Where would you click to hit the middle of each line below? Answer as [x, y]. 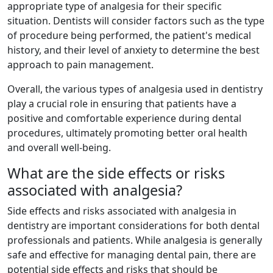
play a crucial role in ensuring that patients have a [122, 104]
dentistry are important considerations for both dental [133, 226]
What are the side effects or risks [116, 173]
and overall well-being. [59, 148]
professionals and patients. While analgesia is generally [135, 240]
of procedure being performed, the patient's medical [129, 36]
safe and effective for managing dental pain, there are [132, 255]
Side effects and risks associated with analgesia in [122, 211]
